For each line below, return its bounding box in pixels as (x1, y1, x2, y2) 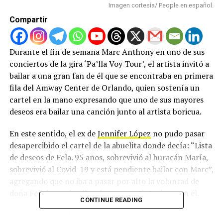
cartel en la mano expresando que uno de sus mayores (9, 94, 204, 105)
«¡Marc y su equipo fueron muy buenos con (9, 209, 174, 221)
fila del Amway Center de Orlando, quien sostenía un (9, 82, 200, 93)
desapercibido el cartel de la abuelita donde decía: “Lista (9, 139, 212, 151)
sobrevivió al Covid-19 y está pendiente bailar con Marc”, (9, 163, 214, 175)
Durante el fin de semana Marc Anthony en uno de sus (9, 46, 205, 57)
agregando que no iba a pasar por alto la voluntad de (9, 175, 199, 187)
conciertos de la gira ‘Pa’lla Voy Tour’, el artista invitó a (9, 58, 209, 69)
